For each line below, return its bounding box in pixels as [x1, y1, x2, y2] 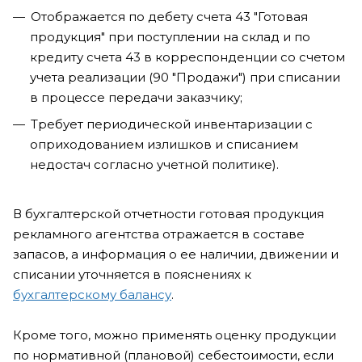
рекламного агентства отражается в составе [13, 226, 305, 242]
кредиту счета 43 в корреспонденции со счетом [30, 49, 345, 65]
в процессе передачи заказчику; [30, 90, 242, 105]
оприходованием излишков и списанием [30, 137, 298, 152]
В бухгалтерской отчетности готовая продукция [13, 206, 324, 221]
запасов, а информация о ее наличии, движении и [13, 246, 339, 262]
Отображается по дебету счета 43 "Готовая [31, 9, 308, 24]
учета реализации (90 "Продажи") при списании [30, 69, 340, 85]
